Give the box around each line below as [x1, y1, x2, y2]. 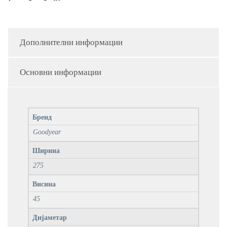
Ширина [32, 147, 60, 155]
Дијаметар [32, 214, 67, 222]
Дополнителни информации [20, 37, 123, 48]
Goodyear [33, 128, 61, 136]
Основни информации [20, 67, 101, 78]
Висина [32, 180, 56, 188]
